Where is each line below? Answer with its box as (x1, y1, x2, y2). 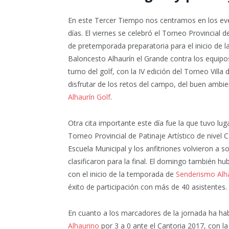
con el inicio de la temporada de (68, 169, 176, 179)
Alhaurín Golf (68, 92, 110, 102)
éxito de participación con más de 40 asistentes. (68, 182, 227, 192)
